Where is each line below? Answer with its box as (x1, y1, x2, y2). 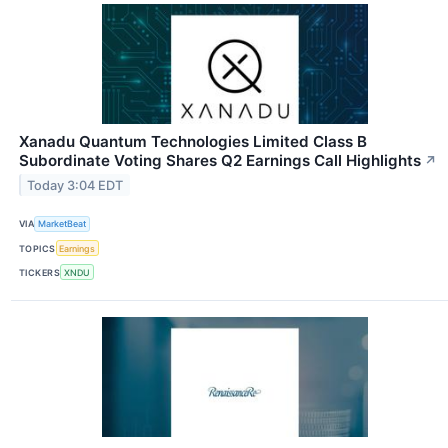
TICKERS (19, 266, 61, 278)
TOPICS (19, 242, 56, 254)
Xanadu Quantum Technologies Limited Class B (19, 131, 367, 151)
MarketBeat (38, 218, 87, 230)
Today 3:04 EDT (27, 177, 124, 193)
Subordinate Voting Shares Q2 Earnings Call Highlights (19, 150, 421, 170)
